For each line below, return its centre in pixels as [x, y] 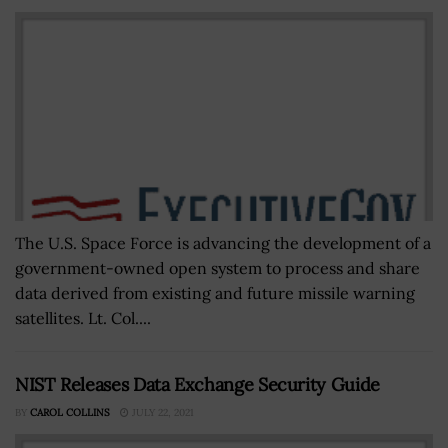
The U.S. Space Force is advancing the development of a [223, 243]
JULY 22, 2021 [161, 413]
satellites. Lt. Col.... [83, 318]
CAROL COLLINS [70, 413]
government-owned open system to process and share [217, 268]
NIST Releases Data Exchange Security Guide [197, 385]
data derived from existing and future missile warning [215, 293]
